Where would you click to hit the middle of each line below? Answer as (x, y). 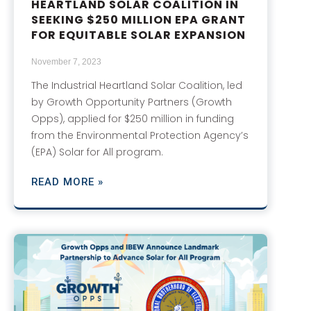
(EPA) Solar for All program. (97, 152)
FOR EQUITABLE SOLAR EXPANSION (138, 35)
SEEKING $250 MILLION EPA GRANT (138, 19)
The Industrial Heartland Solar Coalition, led (137, 85)
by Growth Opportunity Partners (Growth (132, 102)
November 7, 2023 (66, 61)
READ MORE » (67, 182)
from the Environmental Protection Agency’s (140, 135)
